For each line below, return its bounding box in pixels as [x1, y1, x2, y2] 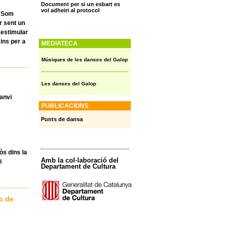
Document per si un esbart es [41, 1, 121, 8]
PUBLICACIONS [41, 102, 88, 110]
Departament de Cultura [41, 163, 116, 171]
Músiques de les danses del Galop [41, 57, 128, 63]
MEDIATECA [41, 40, 78, 48]
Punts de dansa [41, 116, 83, 123]
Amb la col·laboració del [41, 156, 119, 165]
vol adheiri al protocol [41, 7, 100, 14]
